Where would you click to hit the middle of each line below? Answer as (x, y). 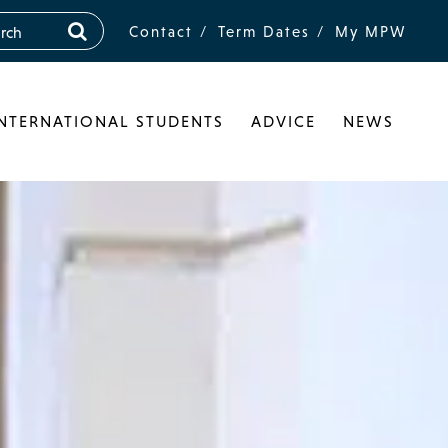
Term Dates (264, 31)
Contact (161, 31)
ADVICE (284, 121)
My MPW (371, 31)
